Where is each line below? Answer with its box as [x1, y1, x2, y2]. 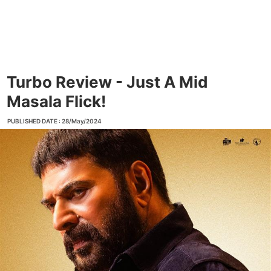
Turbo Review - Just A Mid [7, 73, 208, 91]
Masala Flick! [7, 92, 106, 111]
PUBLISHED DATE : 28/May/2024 [7, 117, 102, 125]
